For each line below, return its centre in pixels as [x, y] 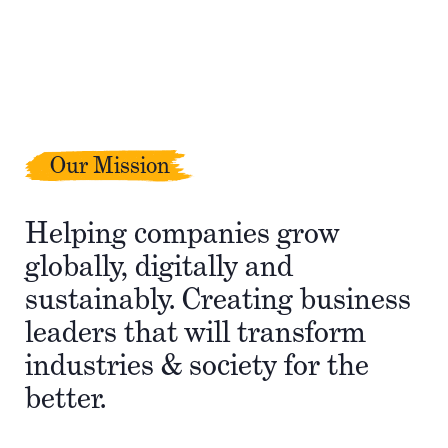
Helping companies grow [182, 232]
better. [65, 397]
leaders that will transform [195, 331]
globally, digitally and [159, 265]
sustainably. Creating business [218, 298]
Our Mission [110, 165]
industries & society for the [197, 364]
